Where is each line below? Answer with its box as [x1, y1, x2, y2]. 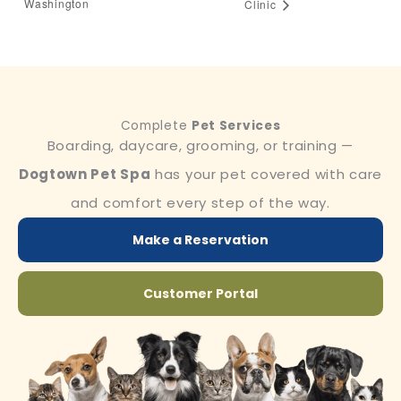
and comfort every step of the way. [71, 193, 330, 213]
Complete [120, 117, 192, 135]
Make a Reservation [132, 231, 269, 250]
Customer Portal [143, 285, 258, 303]
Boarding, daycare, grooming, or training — [47, 136, 354, 156]
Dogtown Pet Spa [18, 165, 151, 184]
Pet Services [191, 117, 281, 135]
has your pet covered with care [150, 165, 383, 184]
